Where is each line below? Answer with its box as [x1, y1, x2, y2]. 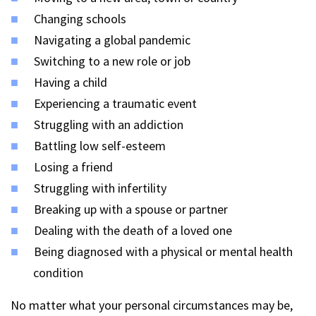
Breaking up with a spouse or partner [34, 201, 228, 217]
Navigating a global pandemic [34, 32, 190, 48]
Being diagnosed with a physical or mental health [34, 243, 293, 260]
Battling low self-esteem [34, 138, 166, 154]
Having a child [34, 74, 107, 90]
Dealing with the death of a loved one [34, 222, 232, 238]
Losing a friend [34, 159, 113, 175]
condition [33, 265, 83, 281]
